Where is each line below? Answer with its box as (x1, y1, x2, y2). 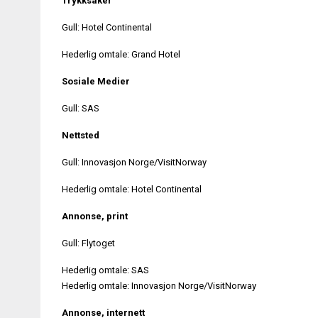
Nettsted (62, 129, 99, 141)
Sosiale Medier (62, 75, 130, 87)
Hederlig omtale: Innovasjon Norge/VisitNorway (62, 280, 256, 291)
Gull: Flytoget (62, 237, 115, 248)
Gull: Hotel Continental (62, 21, 152, 33)
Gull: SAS (62, 102, 99, 114)
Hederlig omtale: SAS (62, 264, 149, 275)
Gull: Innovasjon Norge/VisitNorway (62, 156, 207, 168)
